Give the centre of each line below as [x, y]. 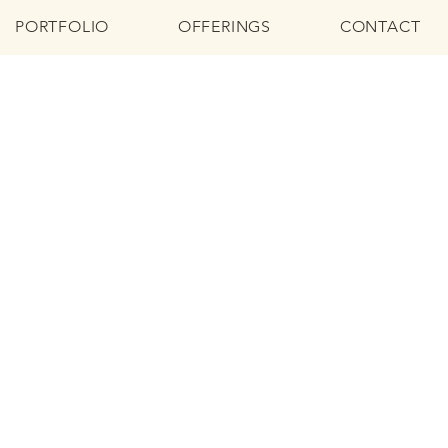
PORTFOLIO [62, 26]
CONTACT [380, 26]
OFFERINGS [224, 26]
